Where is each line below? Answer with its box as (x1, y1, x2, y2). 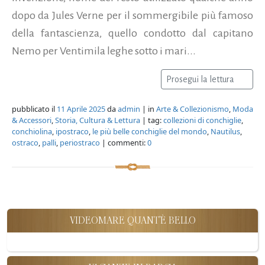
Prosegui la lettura (166, 74, 236, 84)
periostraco (60, 137, 100, 148)
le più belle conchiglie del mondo (92, 125, 207, 137)
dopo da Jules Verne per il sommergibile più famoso (12, 9, 253, 21)
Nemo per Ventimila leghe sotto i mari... (12, 44, 196, 57)
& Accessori (12, 114, 51, 125)
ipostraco (56, 125, 89, 137)
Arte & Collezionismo (156, 103, 229, 114)
